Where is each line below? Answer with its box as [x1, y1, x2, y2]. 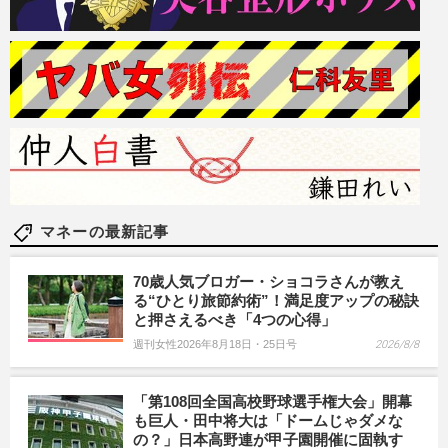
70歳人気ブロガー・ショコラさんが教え [133, 272, 404, 290]
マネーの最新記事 [40, 222, 170, 240]
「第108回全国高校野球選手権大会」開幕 [133, 392, 412, 410]
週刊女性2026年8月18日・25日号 [133, 337, 297, 350]
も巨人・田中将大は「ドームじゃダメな [133, 411, 403, 429]
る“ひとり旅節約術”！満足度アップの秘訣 [133, 291, 419, 309]
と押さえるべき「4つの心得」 [133, 310, 336, 328]
